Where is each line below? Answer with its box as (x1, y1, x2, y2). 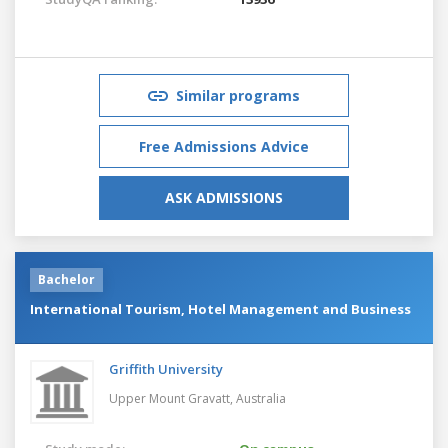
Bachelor (38, 270, 95, 288)
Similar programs (176, 85, 300, 105)
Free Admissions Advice (139, 136, 309, 156)
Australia (236, 389, 286, 407)
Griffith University (109, 359, 223, 378)
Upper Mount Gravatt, (109, 389, 236, 407)
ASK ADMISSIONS (165, 187, 283, 207)
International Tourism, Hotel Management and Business (30, 299, 411, 318)
